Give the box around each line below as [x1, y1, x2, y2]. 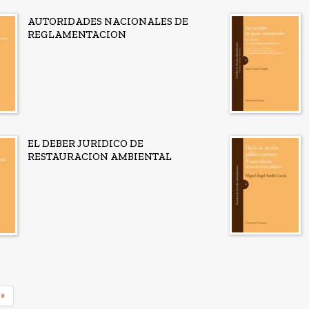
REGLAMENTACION [28, 28, 126, 41]
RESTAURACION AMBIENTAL [28, 150, 172, 163]
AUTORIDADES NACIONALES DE [28, 15, 188, 28]
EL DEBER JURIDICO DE [28, 137, 143, 150]
